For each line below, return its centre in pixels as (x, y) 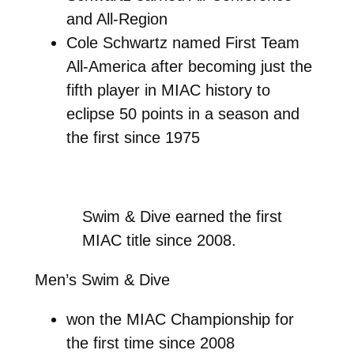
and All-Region (117, 19)
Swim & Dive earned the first (183, 216)
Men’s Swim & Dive (102, 279)
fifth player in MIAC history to (168, 90)
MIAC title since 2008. (160, 240)
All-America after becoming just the (189, 66)
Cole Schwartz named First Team (183, 42)
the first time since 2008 (150, 343)
